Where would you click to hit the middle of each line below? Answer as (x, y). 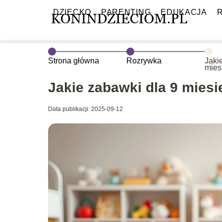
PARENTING (126, 12)
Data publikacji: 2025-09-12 (85, 109)
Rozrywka (144, 61)
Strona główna (74, 61)
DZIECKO (72, 12)
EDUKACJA (184, 12)
